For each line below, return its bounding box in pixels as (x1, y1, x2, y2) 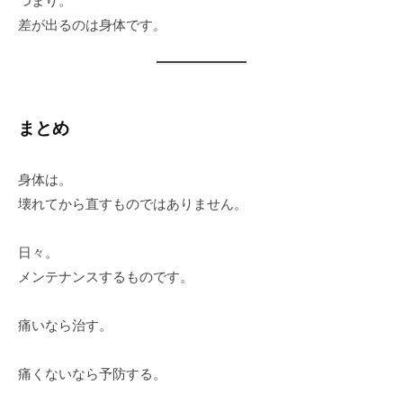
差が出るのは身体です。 (18, 17, 166, 33)
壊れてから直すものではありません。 (18, 195, 247, 211)
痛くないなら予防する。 (18, 365, 166, 381)
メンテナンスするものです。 (18, 268, 193, 284)
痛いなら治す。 (18, 317, 112, 333)
